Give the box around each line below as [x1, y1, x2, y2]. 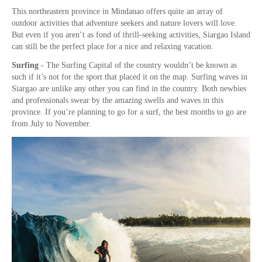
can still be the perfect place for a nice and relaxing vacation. [12, 42, 216, 51]
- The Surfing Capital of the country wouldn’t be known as [39, 61, 237, 70]
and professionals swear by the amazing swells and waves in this [12, 96, 223, 105]
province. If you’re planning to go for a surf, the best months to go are [12, 108, 246, 117]
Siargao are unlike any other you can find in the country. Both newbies [12, 84, 246, 94]
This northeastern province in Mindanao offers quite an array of [12, 7, 223, 16]
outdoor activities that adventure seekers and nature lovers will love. [12, 19, 237, 28]
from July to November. [12, 119, 94, 129]
